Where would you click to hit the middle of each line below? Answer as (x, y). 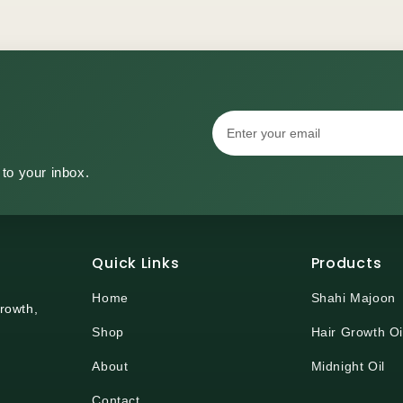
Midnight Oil (348, 367)
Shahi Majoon (353, 298)
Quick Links (136, 264)
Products (346, 264)
